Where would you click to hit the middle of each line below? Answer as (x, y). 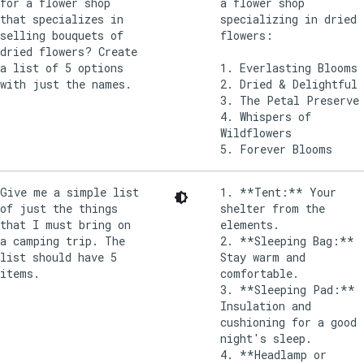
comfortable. (260, 273)
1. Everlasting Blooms (289, 67)
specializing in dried (288, 19)
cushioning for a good (288, 322)
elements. (250, 224)
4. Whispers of (266, 116)
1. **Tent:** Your (278, 192)
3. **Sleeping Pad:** (288, 289)
